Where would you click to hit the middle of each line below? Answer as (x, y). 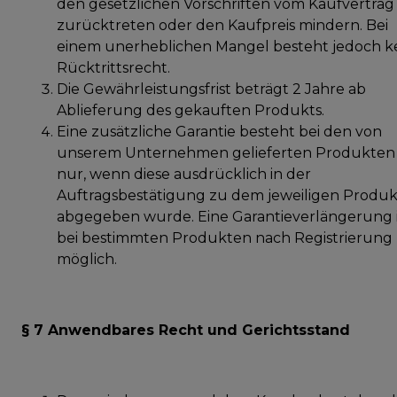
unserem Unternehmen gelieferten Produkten (226, 152)
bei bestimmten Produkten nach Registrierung (225, 237)
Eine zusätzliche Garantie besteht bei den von (219, 131)
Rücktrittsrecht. (113, 67)
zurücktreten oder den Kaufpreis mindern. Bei (222, 25)
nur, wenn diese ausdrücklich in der (184, 174)
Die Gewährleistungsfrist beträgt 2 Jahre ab (211, 89)
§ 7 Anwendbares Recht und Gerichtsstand (186, 330)
